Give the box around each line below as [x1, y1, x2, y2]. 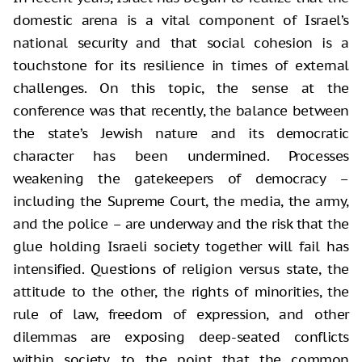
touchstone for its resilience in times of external [13, 56, 349, 74]
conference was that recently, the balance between [13, 101, 349, 120]
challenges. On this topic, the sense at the [13, 78, 349, 97]
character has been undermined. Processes [13, 146, 349, 165]
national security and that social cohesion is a [13, 33, 349, 52]
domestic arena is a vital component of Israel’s [13, 11, 349, 29]
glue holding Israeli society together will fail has [13, 237, 349, 255]
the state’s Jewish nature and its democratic [13, 124, 349, 142]
